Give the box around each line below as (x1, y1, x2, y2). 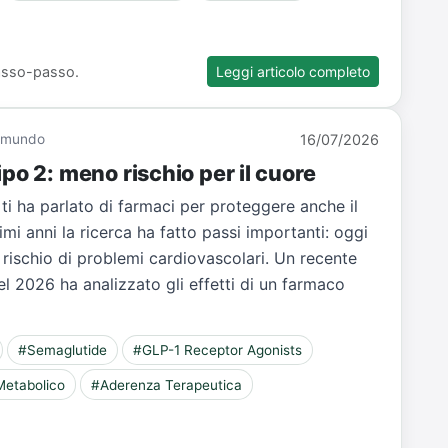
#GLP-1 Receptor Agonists (132, 342, 302, 359)
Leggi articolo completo (216, 62, 371, 80)
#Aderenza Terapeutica (91, 376, 243, 393)
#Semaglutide (18, 342, 108, 359)
